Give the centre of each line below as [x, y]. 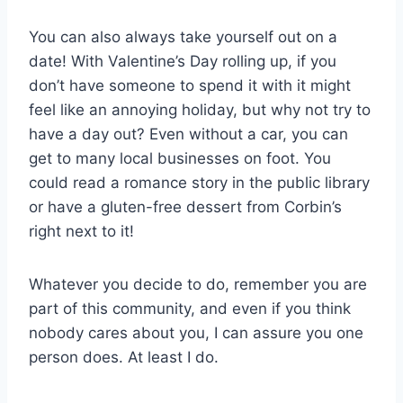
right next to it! [81, 232]
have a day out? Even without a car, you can [188, 134]
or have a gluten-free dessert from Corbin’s [185, 207]
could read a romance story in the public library [199, 183]
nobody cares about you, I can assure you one [196, 333]
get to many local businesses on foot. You [180, 159]
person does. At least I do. [124, 358]
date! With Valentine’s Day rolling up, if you [183, 62]
